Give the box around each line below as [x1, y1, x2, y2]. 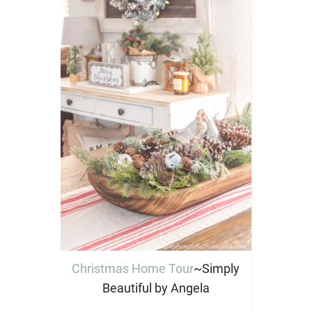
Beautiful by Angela [102, 280, 210, 295]
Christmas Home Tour [72, 260, 194, 276]
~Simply [194, 260, 240, 276]
